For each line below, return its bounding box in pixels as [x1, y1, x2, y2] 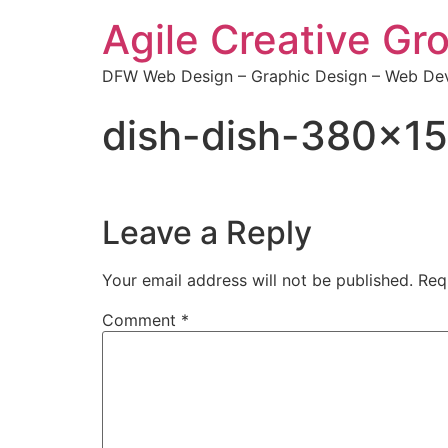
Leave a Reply [102, 213, 312, 253]
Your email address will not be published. [102, 270, 413, 291]
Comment [102, 310, 181, 331]
